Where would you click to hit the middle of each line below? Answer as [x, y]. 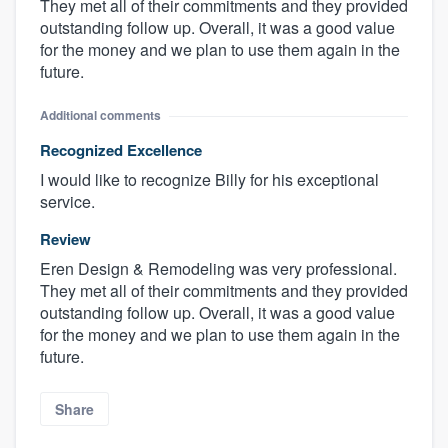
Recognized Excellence [121, 150]
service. [67, 202]
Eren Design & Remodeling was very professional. [218, 269]
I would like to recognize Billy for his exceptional [209, 180]
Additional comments [100, 115]
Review [65, 239]
